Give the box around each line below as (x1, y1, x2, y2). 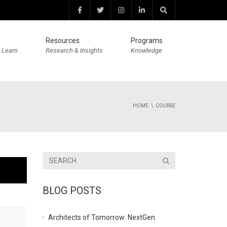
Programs (131, 36, 163, 45)
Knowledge (131, 47, 162, 54)
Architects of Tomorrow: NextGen (48, 213, 155, 221)
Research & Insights (46, 47, 103, 54)
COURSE (156, 102, 175, 109)
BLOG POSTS (42, 184, 101, 197)
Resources (46, 36, 80, 45)
